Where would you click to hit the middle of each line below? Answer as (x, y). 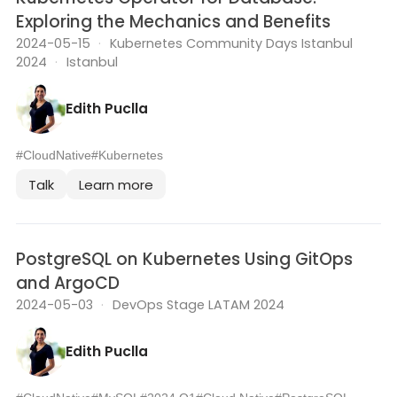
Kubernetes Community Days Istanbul (231, 44)
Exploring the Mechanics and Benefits (173, 22)
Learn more (116, 184)
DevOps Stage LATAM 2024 (198, 305)
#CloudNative (54, 156)
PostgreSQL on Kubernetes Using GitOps (184, 260)
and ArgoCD (68, 284)
